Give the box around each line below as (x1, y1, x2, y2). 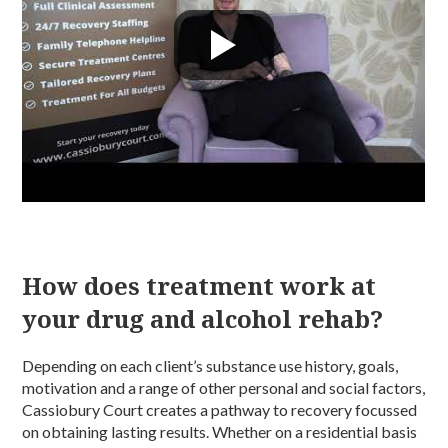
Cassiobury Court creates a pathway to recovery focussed (22, 400, 418, 420)
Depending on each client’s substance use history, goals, (22, 356, 399, 376)
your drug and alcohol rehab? (22, 302, 384, 336)
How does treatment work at (22, 269, 377, 303)
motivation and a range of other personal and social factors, (22, 378, 426, 398)
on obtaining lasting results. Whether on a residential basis (22, 422, 418, 442)
